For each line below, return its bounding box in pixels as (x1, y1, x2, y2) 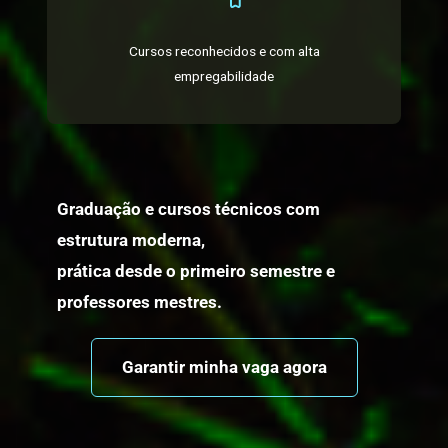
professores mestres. (57, 291, 223, 312)
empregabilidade (174, 67, 274, 84)
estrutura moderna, (57, 229, 206, 250)
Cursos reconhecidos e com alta (128, 42, 320, 59)
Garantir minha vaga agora (121, 356, 327, 377)
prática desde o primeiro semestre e (57, 260, 336, 281)
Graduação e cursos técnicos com (57, 198, 321, 219)
